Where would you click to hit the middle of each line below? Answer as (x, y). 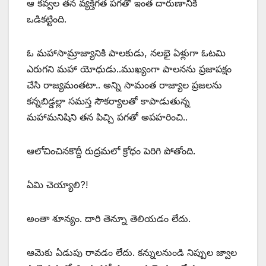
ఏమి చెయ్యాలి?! (57, 185)
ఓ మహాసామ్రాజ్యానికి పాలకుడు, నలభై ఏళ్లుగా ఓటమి (126, 53)
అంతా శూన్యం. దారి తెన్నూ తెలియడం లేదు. (109, 219)
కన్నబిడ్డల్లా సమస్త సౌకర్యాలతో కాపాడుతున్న (108, 101)
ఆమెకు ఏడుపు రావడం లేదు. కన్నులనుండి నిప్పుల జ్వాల (132, 253)
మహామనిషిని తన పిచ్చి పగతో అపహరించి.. (107, 117)
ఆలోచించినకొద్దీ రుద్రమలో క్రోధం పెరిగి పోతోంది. (111, 151)
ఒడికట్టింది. (47, 19)
